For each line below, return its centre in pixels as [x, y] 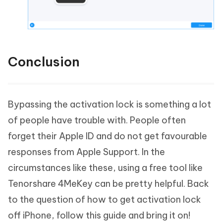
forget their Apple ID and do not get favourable [108, 136]
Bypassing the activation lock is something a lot [110, 105]
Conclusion [44, 62]
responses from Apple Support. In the [86, 152]
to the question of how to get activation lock [105, 200]
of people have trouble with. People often [97, 120]
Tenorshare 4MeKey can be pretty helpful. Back [109, 184]
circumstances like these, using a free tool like [105, 168]
